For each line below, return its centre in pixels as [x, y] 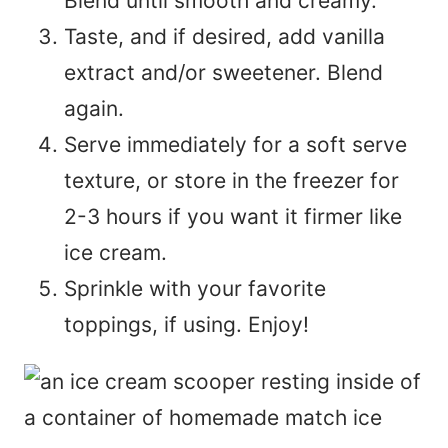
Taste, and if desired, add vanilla [224, 36]
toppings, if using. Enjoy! [186, 324]
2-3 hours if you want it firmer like [233, 216]
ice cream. [115, 252]
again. [94, 108]
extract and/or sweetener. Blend [223, 72]
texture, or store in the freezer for [231, 180]
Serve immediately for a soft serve [235, 144]
